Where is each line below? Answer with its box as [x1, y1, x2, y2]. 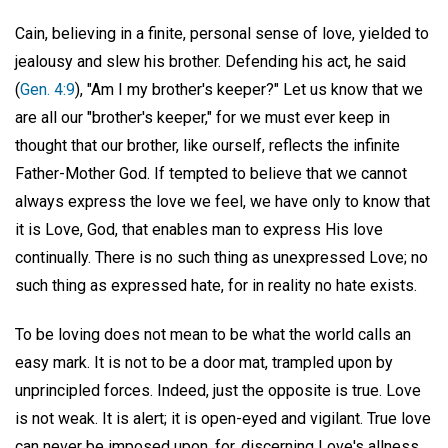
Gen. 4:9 [20, 80, 75, 100]
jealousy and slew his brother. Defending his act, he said [15, 52, 406, 72]
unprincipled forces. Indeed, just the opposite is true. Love [15, 380, 421, 400]
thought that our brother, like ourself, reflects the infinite [15, 136, 400, 156]
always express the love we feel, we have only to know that [15, 192, 430, 212]
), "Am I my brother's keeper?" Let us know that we [75, 80, 423, 100]
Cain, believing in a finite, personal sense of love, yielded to [15, 24, 429, 44]
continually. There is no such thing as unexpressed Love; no [15, 248, 428, 268]
